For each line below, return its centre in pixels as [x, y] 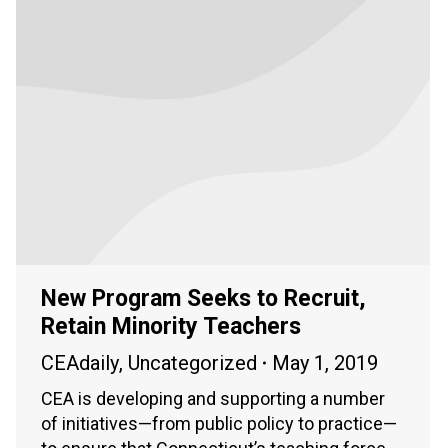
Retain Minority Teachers [171, 326]
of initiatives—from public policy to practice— [219, 423]
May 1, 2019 [325, 362]
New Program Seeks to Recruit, [203, 298]
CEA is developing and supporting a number [213, 398]
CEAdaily [80, 362]
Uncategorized [192, 362]
